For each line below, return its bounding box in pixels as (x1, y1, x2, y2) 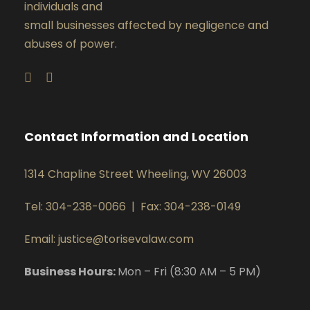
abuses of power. (24, 36, 117, 53)
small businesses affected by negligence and (24, 17, 268, 34)
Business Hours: (24, 264, 118, 280)
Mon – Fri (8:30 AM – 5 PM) (118, 264, 261, 280)
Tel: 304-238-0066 (24, 199, 126, 215)
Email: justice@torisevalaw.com (24, 231, 194, 248)
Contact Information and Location (24, 128, 248, 146)
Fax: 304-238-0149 (140, 199, 241, 215)
